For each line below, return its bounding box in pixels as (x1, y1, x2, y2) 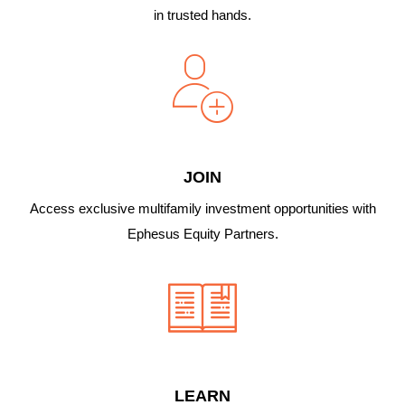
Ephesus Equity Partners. (127, 226, 278, 242)
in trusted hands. (154, 7, 251, 24)
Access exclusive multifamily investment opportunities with (29, 201, 376, 217)
